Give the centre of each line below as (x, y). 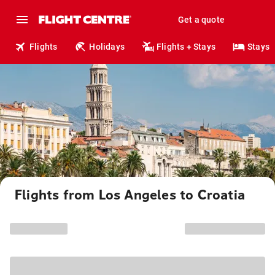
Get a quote (201, 20)
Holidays (107, 47)
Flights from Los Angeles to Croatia (130, 195)
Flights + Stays (186, 47)
